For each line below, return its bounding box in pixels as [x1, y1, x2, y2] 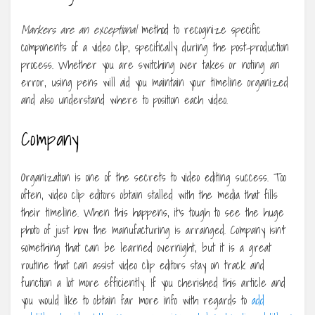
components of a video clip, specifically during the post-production [21, 37, 289, 56]
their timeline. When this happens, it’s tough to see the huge [21, 202, 284, 221]
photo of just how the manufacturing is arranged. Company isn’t [21, 220, 285, 239]
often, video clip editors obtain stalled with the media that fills [21, 185, 278, 204]
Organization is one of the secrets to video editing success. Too [21, 167, 286, 186]
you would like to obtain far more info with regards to [21, 290, 252, 309]
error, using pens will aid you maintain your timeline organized [21, 72, 288, 91]
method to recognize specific [136, 20, 261, 39]
